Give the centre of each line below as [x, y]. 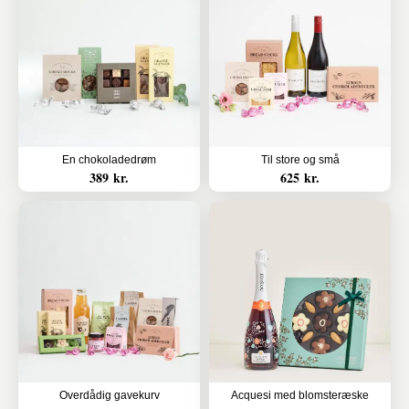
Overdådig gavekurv [109, 395]
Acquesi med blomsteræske [300, 395]
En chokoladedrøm [109, 160]
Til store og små [300, 160]
